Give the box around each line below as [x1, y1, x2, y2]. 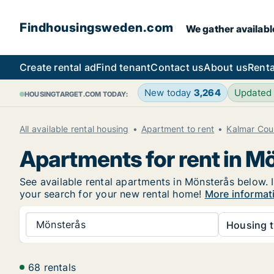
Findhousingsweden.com [20, 20, 174, 35]
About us [204, 61, 248, 73]
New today [144, 87, 194, 98]
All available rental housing [20, 124, 129, 134]
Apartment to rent [141, 124, 215, 134]
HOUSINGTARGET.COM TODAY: [24, 90, 128, 98]
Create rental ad [20, 61, 97, 73]
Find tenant [96, 61, 151, 73]
